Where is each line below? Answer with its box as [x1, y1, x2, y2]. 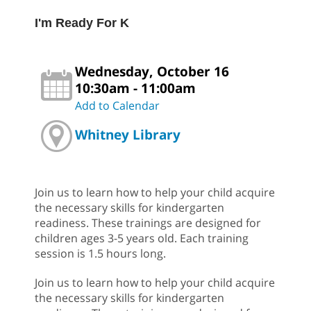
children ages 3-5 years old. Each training [35, 230, 249, 246]
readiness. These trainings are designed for [35, 215, 261, 231]
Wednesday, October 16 [75, 62, 229, 81]
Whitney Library [75, 125, 180, 143]
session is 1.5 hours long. [35, 246, 166, 262]
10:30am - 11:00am [75, 79, 196, 97]
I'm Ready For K [35, 16, 129, 31]
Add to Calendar [75, 98, 160, 114]
